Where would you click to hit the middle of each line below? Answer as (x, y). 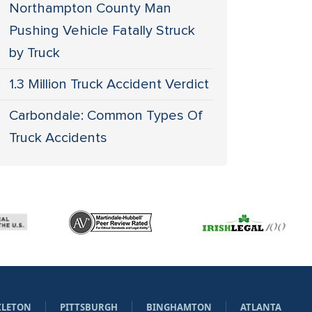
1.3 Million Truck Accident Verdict (109, 84)
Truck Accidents (58, 138)
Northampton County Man (91, 8)
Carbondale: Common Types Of (106, 116)
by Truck (35, 53)
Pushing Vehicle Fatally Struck (102, 31)
